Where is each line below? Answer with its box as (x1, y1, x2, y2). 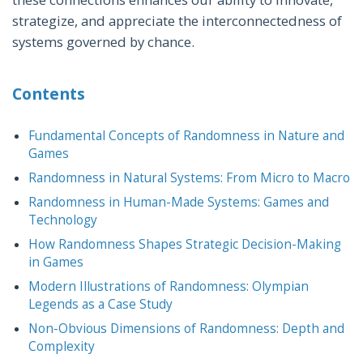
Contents (12, 82, 85, 105)
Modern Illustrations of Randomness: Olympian (28, 277, 309, 295)
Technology (28, 211, 97, 228)
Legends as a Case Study (28, 295, 173, 313)
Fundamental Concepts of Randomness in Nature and (28, 126, 344, 144)
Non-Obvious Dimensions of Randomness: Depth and (28, 319, 344, 337)
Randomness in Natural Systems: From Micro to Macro (28, 169, 350, 186)
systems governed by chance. (12, 32, 194, 51)
